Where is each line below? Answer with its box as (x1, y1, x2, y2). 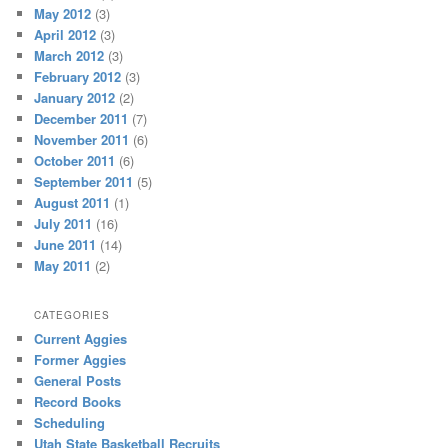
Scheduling (34, 412, 106, 432)
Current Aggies (34, 328, 128, 348)
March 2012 (34, 45, 105, 65)
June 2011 (34, 234, 97, 254)
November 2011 (34, 129, 130, 149)
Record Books (34, 391, 122, 411)
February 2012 (34, 66, 122, 86)
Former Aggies (34, 349, 127, 369)
